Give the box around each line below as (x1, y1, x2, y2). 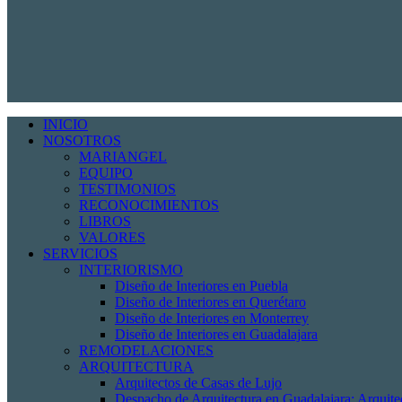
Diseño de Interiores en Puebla (115, 278, 288, 293)
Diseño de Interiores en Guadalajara (115, 327, 318, 342)
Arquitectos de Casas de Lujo (115, 375, 282, 390)
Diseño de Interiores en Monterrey (115, 310, 309, 326)
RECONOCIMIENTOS (79, 197, 219, 213)
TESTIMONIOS (79, 181, 176, 197)
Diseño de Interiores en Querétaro (115, 294, 306, 310)
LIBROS (79, 214, 131, 229)
